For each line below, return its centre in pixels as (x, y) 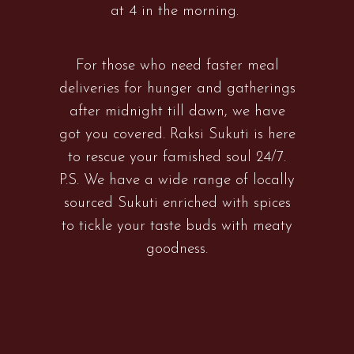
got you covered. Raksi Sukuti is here (177, 134)
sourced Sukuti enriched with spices (177, 203)
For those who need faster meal (177, 66)
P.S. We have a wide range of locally (177, 180)
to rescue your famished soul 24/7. (177, 157)
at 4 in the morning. (177, 11)
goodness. (177, 249)
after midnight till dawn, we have (177, 111)
